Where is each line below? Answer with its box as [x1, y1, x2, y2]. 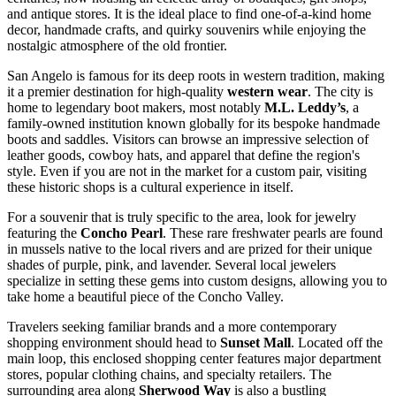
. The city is [308, 84, 373, 100]
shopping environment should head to [7, 335, 220, 351]
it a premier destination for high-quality [7, 84, 227, 100]
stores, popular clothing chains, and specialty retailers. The [7, 367, 331, 383]
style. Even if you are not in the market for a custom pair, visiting [7, 164, 367, 179]
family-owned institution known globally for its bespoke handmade [7, 116, 380, 132]
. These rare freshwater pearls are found [163, 225, 383, 241]
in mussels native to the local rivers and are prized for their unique [7, 241, 372, 257]
